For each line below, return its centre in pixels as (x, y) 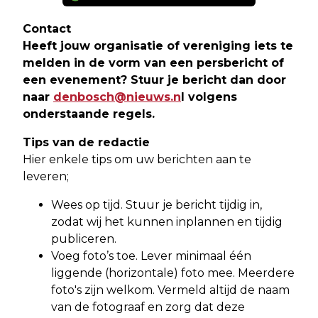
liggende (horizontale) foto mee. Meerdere (173, 273)
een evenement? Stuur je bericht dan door (154, 80)
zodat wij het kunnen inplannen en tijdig (167, 222)
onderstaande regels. (89, 114)
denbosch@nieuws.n (117, 97)
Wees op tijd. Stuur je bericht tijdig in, (157, 205)
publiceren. (84, 239)
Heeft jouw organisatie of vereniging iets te (158, 46)
